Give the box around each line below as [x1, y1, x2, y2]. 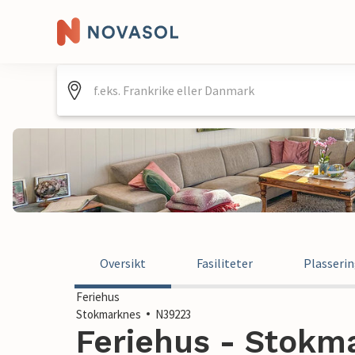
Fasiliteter [197, 255, 253, 271]
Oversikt [100, 255, 146, 271]
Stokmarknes [76, 307, 141, 322]
